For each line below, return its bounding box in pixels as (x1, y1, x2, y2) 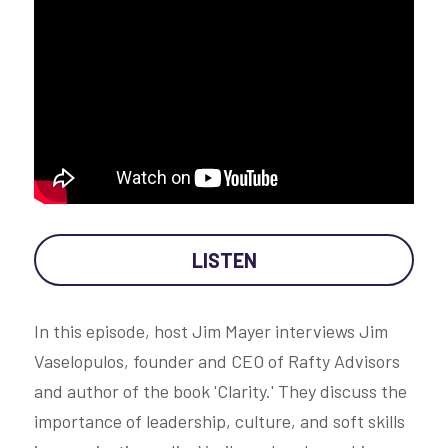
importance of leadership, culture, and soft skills (34, 409, 405, 432)
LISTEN (191, 247, 257, 272)
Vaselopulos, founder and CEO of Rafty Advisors (34, 349, 400, 372)
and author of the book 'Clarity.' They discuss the (34, 379, 407, 402)
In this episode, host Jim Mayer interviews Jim (34, 319, 388, 342)
